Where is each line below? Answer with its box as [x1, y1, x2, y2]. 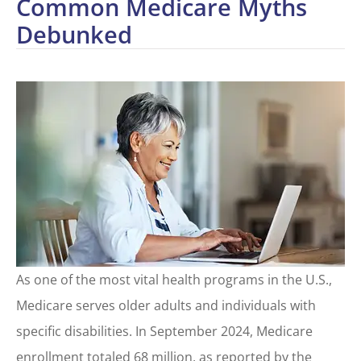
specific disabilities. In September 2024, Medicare [16, 322, 313, 340]
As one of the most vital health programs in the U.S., [16, 271, 332, 288]
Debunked [16, 18, 132, 50]
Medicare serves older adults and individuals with [16, 297, 316, 314]
